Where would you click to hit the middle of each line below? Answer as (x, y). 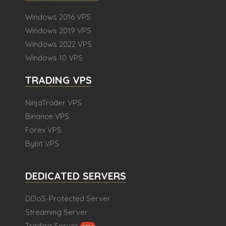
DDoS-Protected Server (68, 199)
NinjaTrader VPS (53, 103)
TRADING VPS (59, 80)
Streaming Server (56, 212)
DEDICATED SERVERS (76, 176)
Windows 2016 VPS (58, 17)
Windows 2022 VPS (59, 44)
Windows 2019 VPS (58, 31)
